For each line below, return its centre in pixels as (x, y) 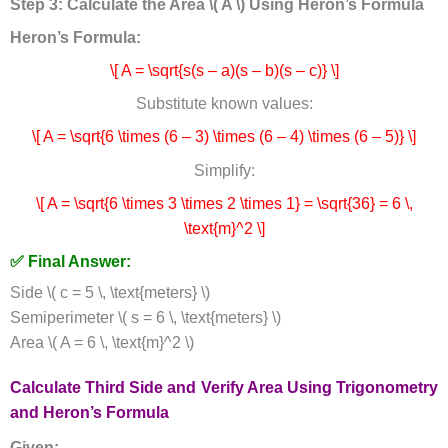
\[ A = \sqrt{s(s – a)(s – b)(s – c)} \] (224, 71)
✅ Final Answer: (70, 261)
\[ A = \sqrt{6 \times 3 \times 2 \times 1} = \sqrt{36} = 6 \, (224, 203)
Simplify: (224, 170)
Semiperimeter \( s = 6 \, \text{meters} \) (145, 317)
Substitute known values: (224, 104)
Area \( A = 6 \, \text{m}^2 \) (101, 342)
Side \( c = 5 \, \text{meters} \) (109, 292)
